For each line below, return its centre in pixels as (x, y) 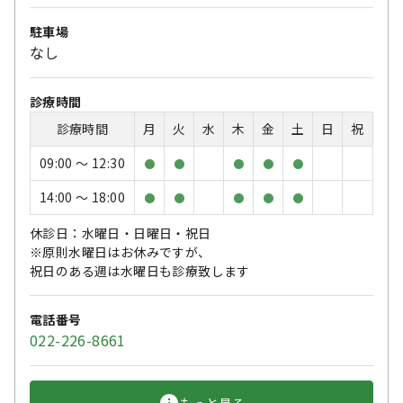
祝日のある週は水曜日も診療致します (140, 271)
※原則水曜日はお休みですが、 (121, 252)
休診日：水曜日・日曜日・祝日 (121, 233)
